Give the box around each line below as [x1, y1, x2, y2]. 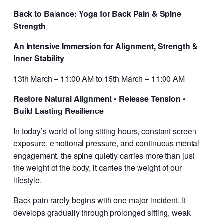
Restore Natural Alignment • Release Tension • [13, 93, 186, 105]
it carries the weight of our [92, 162, 182, 174]
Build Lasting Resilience [13, 105, 104, 117]
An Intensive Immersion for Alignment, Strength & [13, 40, 198, 52]
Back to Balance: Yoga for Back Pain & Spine [13, 8, 181, 20]
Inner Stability [13, 53, 64, 64]
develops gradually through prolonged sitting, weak [13, 207, 191, 219]
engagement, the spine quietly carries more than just [13, 150, 194, 162]
